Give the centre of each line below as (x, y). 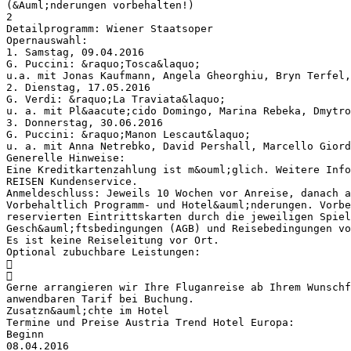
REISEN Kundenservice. (72, 181)
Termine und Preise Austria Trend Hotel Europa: (150, 322)
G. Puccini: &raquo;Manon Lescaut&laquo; (128, 134)
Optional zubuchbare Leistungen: (103, 251)
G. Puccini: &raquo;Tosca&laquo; (103, 63)
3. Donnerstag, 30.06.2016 (85, 122)
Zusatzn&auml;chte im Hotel (88, 310)
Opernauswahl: (47, 40)
